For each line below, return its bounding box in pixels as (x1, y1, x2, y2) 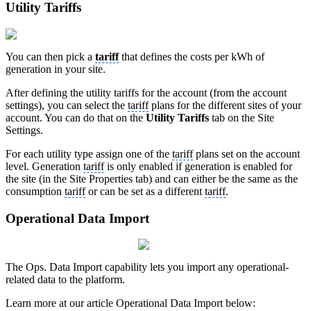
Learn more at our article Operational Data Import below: (6, 297, 255, 310)
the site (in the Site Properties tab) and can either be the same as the (6, 172, 298, 185)
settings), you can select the (6, 99, 128, 111)
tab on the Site (209, 111, 274, 124)
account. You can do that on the (6, 111, 146, 124)
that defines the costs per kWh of (119, 50, 264, 62)
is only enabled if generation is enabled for (104, 160, 292, 172)
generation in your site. (6, 62, 106, 75)
